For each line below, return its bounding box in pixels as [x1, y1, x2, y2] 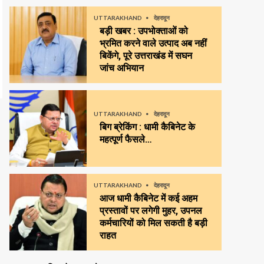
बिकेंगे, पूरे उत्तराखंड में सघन [99, 49, 192, 61]
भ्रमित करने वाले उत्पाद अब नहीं [99, 37, 207, 49]
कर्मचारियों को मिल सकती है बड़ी [99, 217, 207, 229]
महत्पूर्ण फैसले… [99, 133, 152, 145]
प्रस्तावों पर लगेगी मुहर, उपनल [99, 204, 202, 216]
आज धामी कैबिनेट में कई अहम [99, 192, 197, 204]
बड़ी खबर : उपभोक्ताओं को [99, 25, 188, 37]
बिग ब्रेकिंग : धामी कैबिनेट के [99, 121, 195, 133]
